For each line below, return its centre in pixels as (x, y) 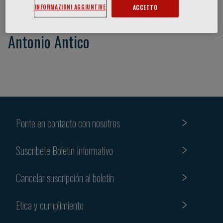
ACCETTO (145, 7)
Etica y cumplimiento (50, 205)
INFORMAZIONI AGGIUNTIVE (70, 6)
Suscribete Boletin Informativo (64, 150)
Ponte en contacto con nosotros (68, 123)
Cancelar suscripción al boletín (65, 177)
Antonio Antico (49, 42)
